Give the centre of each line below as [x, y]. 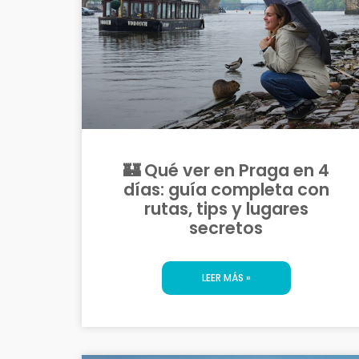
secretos [226, 228]
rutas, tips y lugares [226, 208]
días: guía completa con [226, 189]
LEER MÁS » [226, 277]
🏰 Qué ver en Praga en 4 [226, 170]
